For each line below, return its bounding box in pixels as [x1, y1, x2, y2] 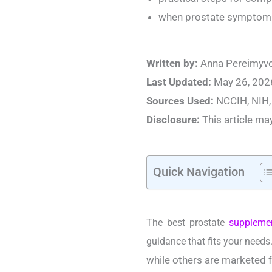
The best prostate [146, 217, 229, 229]
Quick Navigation [153, 165, 245, 180]
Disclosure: [146, 114, 200, 126]
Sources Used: [146, 95, 214, 107]
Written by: [146, 57, 198, 70]
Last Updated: [146, 76, 211, 89]
